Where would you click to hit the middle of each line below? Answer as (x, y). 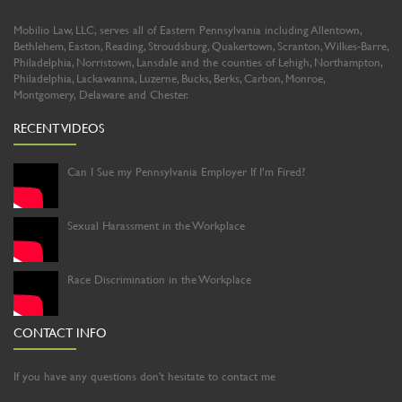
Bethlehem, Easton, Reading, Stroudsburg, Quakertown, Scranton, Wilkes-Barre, (201, 46)
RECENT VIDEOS (59, 128)
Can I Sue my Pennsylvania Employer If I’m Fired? (186, 172)
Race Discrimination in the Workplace (159, 280)
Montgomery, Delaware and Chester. (101, 95)
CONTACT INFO (60, 333)
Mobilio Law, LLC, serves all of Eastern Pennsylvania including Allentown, (188, 30)
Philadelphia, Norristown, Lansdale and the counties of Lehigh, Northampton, (198, 62)
